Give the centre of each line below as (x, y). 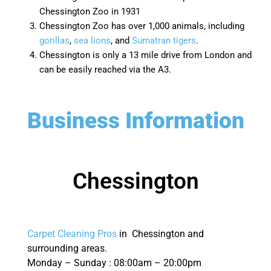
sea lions (92, 41)
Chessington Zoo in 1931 (90, 12)
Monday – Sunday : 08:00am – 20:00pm (114, 263)
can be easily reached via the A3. (105, 70)
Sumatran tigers (164, 41)
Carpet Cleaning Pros (72, 233)
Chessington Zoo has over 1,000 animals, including (142, 26)
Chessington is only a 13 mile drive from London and (145, 55)
